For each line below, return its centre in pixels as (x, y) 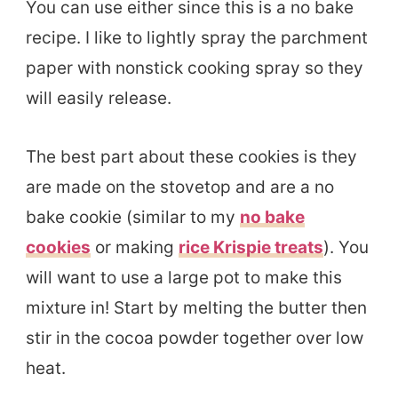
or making (135, 247)
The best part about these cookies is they (191, 156)
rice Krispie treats (251, 247)
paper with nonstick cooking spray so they (195, 68)
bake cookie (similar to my (133, 217)
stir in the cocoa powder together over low (195, 338)
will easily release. (99, 98)
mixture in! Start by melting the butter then (196, 307)
